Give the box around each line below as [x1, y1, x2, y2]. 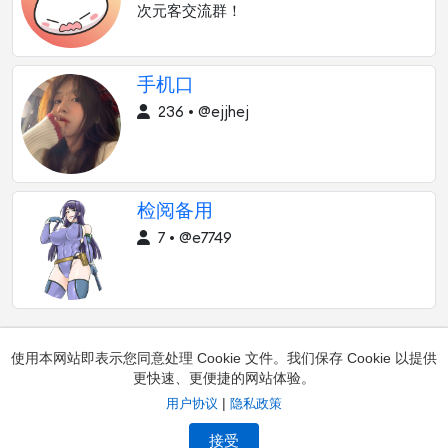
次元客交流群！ [137, 4, 242, 19]
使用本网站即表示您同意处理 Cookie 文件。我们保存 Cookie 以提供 [11, 350, 437, 366]
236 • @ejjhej [154, 105, 249, 120]
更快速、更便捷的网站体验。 [133, 370, 315, 386]
